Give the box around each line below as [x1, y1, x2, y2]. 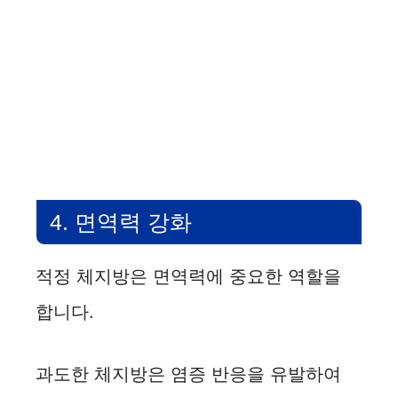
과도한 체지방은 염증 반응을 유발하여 [36, 362, 341, 385]
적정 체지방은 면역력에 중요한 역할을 [36, 265, 341, 287]
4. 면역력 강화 [50, 209, 192, 235]
